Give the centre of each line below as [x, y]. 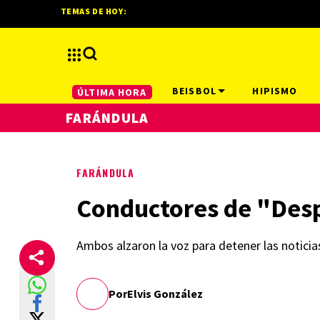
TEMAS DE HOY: [94, 11]
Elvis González [165, 294]
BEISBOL [194, 91]
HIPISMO [275, 91]
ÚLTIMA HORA [112, 92]
